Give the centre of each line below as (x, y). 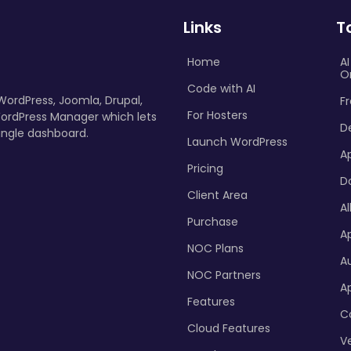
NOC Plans (215, 248)
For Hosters (217, 115)
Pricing (205, 168)
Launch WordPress (237, 142)
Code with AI (221, 89)
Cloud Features (229, 328)
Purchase (213, 222)
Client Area (217, 195)
